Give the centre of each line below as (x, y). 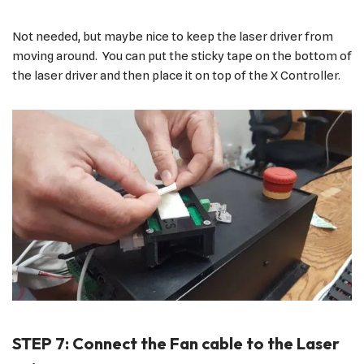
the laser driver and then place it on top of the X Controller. (176, 75)
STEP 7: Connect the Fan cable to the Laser (176, 344)
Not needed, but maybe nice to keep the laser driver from (173, 36)
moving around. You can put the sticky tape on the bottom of (182, 56)
